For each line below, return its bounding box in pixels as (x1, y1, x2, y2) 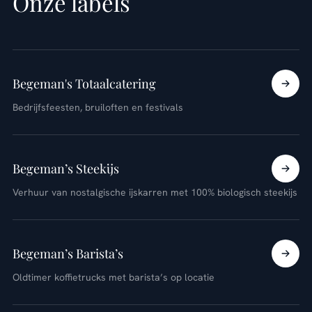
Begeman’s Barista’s (13, 244, 123, 262)
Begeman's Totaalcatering (13, 75, 156, 92)
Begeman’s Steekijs (13, 159, 119, 177)
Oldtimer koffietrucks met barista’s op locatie (13, 271, 214, 284)
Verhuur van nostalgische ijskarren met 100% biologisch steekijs (13, 186, 297, 199)
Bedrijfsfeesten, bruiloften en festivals (13, 101, 183, 114)
